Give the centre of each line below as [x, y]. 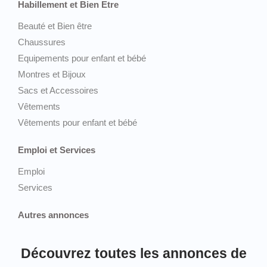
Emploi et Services [57, 150]
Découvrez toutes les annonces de [133, 253]
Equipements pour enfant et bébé [82, 58]
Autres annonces [53, 215]
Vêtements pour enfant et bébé [77, 122]
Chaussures [42, 42]
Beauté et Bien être [55, 26]
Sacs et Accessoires [58, 90]
